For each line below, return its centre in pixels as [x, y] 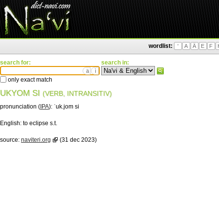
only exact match [29, 80]
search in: [115, 63]
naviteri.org [36, 140]
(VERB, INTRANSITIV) [77, 93]
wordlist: [161, 46]
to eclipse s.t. [40, 123]
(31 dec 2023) [77, 140]
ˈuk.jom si [66, 107]
